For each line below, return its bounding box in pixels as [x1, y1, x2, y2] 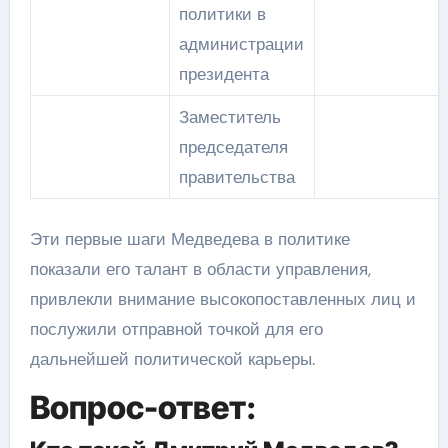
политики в [178, 2, 266, 25]
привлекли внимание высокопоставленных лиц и [29, 288, 416, 310]
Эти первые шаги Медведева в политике [29, 228, 350, 250]
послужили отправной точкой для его [29, 318, 323, 340]
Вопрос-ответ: [29, 388, 256, 427]
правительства [178, 165, 295, 188]
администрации [178, 32, 304, 55]
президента [178, 62, 269, 85]
